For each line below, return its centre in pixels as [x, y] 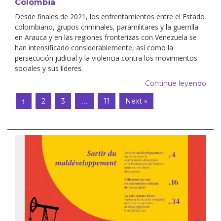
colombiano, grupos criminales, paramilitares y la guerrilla [107, 27]
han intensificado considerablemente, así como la [94, 47]
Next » [136, 101]
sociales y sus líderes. [49, 68]
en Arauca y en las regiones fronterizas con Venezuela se [106, 37]
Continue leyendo [176, 83]
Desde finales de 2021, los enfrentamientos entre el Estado [110, 16]
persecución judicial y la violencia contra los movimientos [106, 58]
